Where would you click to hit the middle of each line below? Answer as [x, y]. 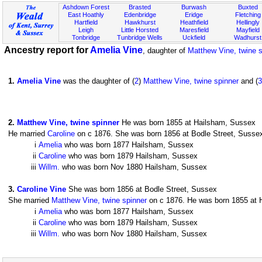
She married [30, 200]
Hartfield [86, 22]
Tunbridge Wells [140, 37]
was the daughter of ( [98, 81]
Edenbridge [140, 15]
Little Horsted [140, 30]
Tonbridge [86, 37]
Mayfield [248, 30]
